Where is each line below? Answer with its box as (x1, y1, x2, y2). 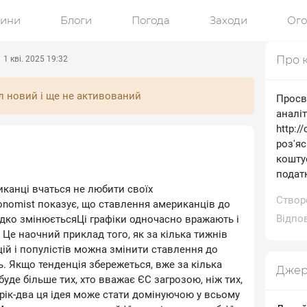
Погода (132, 14, 170, 27)
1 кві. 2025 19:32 (1, 54, 68, 64)
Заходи (210, 14, 247, 27)
